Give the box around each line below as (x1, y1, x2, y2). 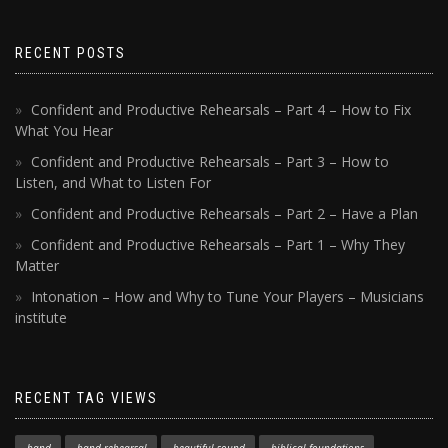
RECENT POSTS (15, 45, 126, 62)
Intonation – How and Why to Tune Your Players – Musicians (31, 287, 424, 307)
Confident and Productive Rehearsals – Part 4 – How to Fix (31, 100, 411, 120)
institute (15, 308, 67, 328)
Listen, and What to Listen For (15, 173, 211, 193)
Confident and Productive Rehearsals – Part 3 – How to (31, 152, 389, 172)
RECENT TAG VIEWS (15, 390, 158, 407)
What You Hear (15, 121, 113, 141)
